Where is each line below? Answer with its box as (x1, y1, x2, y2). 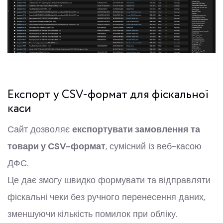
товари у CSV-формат (7, 140, 106, 152)
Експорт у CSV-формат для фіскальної (7, 86, 209, 104)
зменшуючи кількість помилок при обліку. (7, 208, 177, 220)
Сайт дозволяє (7, 123, 72, 135)
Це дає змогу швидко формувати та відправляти (7, 174, 211, 186)
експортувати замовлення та (72, 123, 200, 135)
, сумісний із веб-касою (106, 140, 202, 152)
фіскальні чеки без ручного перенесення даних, (7, 191, 205, 203)
